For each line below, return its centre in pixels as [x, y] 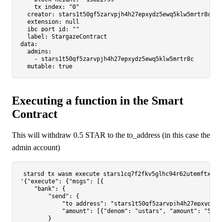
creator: [41, 15]
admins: [39, 52]
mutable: [41, 67]
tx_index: [50, 7]
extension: [45, 22]
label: [38, 37]
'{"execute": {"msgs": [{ [62, 182]
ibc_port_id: [48, 29]
